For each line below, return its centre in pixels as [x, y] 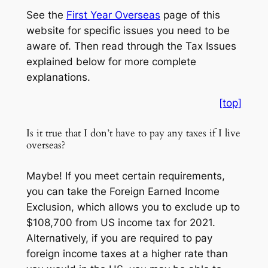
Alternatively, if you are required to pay [119, 238]
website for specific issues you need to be [128, 30]
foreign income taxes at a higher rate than [127, 253]
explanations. [58, 77]
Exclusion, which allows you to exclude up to [133, 207]
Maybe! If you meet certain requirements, [125, 176]
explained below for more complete [111, 61]
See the [46, 15]
